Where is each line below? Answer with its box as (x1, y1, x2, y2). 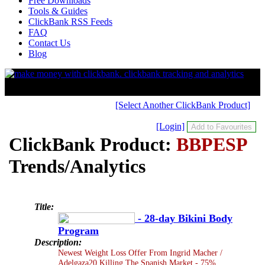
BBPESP (176, 134, 247, 156)
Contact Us (28, 38, 70, 48)
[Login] (156, 121, 185, 131)
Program (58, 224, 99, 237)
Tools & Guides (28, 6, 88, 16)
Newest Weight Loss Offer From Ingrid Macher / (58, 247, 222, 257)
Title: (34, 201, 54, 212)
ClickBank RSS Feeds (28, 17, 112, 27)
